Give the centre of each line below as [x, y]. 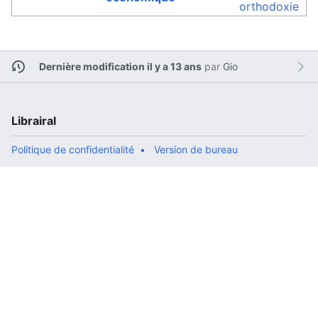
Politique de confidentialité [73, 149]
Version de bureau [196, 149]
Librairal [34, 120]
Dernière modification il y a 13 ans [120, 67]
